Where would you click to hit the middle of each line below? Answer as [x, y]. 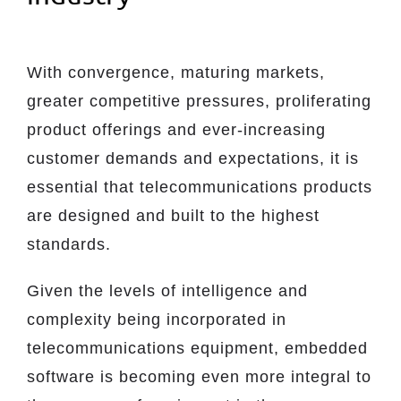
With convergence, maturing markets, [176, 73]
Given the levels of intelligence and [167, 291]
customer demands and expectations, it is [193, 158]
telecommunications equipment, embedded [197, 348]
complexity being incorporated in [157, 320]
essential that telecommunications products [200, 187]
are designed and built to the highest [173, 216]
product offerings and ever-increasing [176, 130]
